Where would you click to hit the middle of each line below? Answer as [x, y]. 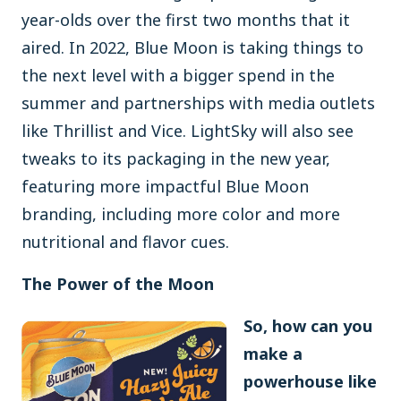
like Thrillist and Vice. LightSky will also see [188, 131]
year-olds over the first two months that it [186, 20]
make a [273, 354]
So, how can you [308, 326]
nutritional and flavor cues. [125, 242]
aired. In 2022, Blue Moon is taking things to [192, 47]
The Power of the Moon [118, 284]
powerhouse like [310, 381]
